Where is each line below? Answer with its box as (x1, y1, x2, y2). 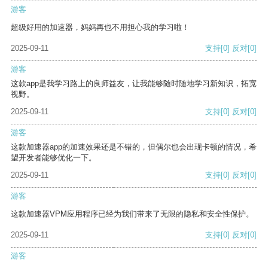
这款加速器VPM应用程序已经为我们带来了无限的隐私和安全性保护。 (11, 209, 254, 219)
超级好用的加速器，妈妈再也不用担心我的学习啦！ (11, 23, 190, 32)
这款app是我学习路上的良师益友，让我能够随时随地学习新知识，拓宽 (11, 79, 257, 89)
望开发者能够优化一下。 (11, 153, 96, 163)
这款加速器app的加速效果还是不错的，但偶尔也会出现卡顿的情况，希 (11, 142, 257, 152)
